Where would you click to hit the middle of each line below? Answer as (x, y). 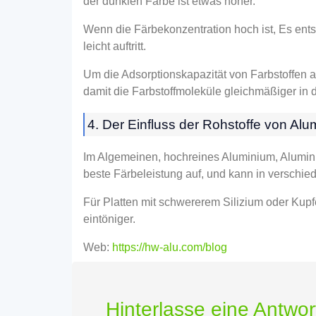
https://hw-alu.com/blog (170, 247)
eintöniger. (109, 219)
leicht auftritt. (115, 46)
